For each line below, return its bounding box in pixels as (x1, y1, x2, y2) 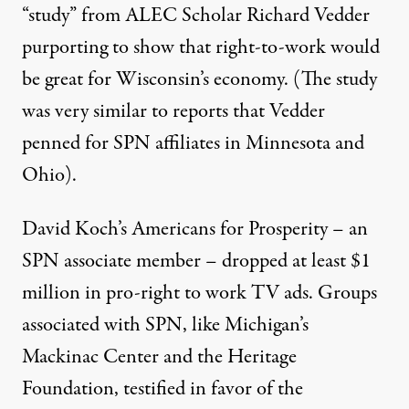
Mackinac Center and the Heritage (22, 341, 297, 372)
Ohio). (22, 160, 77, 190)
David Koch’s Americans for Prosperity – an (22, 214, 368, 244)
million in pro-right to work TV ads (22, 278, 309, 308)
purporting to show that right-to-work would (22, 32, 380, 62)
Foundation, (22, 373, 123, 404)
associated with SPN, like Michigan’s (22, 309, 309, 340)
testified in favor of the (123, 373, 303, 404)
